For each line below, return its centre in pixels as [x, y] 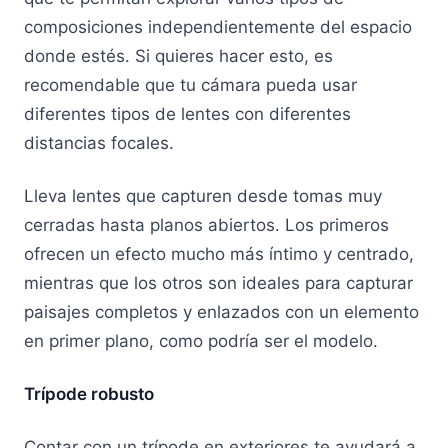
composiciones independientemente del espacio [218, 27]
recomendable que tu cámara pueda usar [190, 85]
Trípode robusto [89, 393]
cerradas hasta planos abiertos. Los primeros [206, 224]
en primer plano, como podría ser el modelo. [203, 340]
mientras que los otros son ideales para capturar [218, 282]
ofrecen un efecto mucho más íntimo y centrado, [219, 253]
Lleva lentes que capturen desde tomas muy [203, 195]
